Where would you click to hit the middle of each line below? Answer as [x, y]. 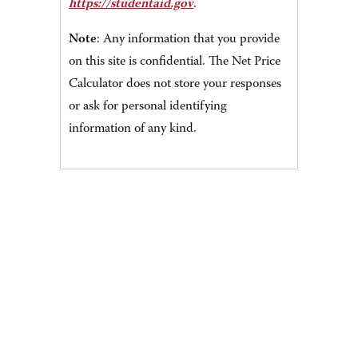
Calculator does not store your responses [175, 84]
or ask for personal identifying [148, 107]
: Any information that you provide [188, 40]
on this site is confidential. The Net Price [175, 62]
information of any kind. [133, 129]
